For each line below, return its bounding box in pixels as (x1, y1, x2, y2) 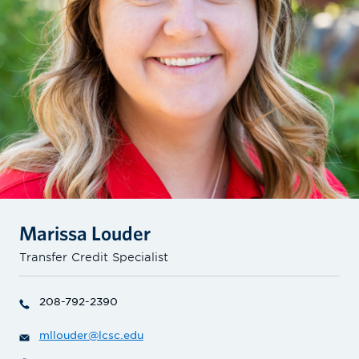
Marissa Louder (19, 220, 151, 244)
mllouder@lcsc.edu (38, 329, 143, 342)
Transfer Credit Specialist (19, 249, 168, 264)
